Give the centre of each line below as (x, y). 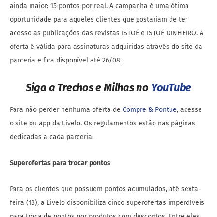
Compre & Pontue (150, 110)
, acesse (189, 110)
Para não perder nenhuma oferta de (66, 110)
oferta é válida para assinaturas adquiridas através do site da (106, 47)
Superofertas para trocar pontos (60, 163)
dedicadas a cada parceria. (52, 137)
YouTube (171, 88)
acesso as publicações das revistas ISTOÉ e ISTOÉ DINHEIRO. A (107, 33)
